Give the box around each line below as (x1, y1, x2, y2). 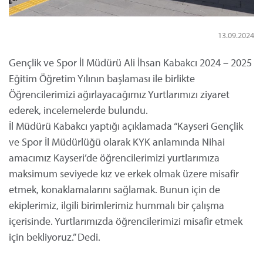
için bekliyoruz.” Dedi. (9, 230, 100, 244)
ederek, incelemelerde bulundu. (9, 103, 148, 117)
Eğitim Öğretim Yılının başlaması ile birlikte (9, 71, 195, 85)
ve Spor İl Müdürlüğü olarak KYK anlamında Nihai (9, 134, 225, 149)
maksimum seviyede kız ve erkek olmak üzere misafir (9, 166, 239, 180)
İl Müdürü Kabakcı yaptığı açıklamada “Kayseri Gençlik (9, 119, 243, 133)
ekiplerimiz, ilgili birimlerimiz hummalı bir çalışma (9, 198, 224, 212)
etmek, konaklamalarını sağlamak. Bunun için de (9, 182, 220, 196)
